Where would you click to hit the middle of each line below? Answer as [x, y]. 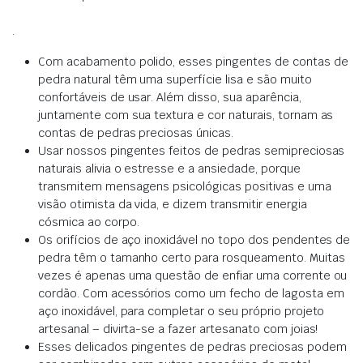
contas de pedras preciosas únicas [135, 132]
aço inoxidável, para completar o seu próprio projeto [181, 311]
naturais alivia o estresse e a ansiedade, [149, 168]
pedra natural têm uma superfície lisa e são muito [175, 79]
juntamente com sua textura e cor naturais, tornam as [186, 115]
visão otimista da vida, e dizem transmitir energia [173, 204]
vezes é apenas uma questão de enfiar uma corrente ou [193, 275]
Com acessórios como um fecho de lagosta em [213, 293]
